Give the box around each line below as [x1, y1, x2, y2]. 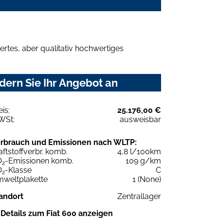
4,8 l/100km [117, 146, 161, 156]
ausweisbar [120, 114, 161, 124]
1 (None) [132, 174, 161, 184]
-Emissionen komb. [5, 156, 73, 165]
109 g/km [126, 156, 161, 165]
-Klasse [5, 165, 32, 175]
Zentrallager [117, 191, 161, 201]
